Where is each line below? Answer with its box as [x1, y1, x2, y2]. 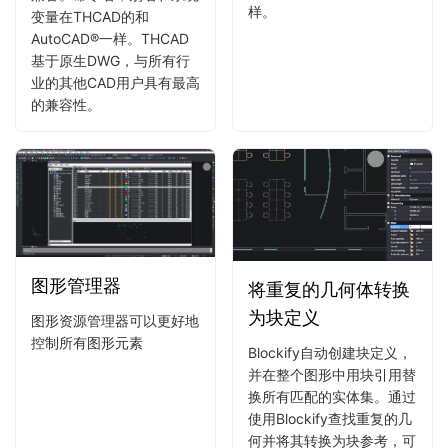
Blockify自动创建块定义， [248, 344, 412, 362]
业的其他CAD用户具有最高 [31, 73, 200, 91]
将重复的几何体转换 [248, 279, 410, 301]
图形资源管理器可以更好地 [31, 311, 199, 329]
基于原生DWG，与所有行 [31, 51, 190, 69]
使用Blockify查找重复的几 [248, 410, 412, 428]
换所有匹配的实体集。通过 [248, 388, 416, 406]
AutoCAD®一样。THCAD [31, 29, 189, 47]
